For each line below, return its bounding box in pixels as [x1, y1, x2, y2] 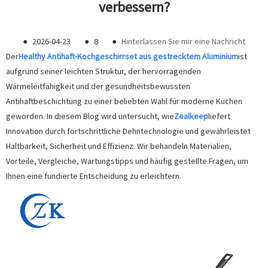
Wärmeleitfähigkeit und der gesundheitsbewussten [6, 80, 190, 92]
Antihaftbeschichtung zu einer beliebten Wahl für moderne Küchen [6, 95, 242, 106]
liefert [208, 110, 230, 121]
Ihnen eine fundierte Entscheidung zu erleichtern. [6, 170, 181, 181]
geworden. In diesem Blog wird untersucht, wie [6, 110, 174, 121]
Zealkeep [174, 110, 208, 121]
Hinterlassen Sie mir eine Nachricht [121, 35, 245, 47]
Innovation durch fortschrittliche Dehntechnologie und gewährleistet [6, 125, 251, 136]
